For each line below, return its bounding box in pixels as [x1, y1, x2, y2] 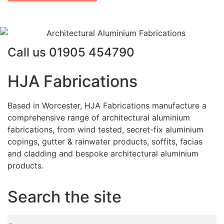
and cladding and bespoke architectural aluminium [7, 148, 198, 159]
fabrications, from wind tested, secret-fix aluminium [7, 124, 203, 135]
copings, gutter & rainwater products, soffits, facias [7, 136, 202, 147]
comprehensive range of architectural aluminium [7, 112, 190, 123]
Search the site [7, 186, 121, 206]
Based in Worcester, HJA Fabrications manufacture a [7, 100, 206, 111]
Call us [7, 45, 49, 60]
